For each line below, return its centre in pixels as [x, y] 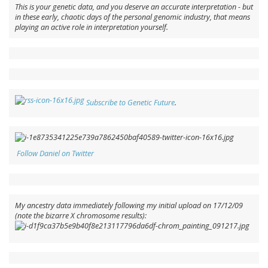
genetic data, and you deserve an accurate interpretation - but [152, 7]
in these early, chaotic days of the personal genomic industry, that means [133, 17]
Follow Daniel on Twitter [55, 154]
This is [25, 7]
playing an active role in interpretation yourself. [92, 28]
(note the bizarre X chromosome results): [81, 216]
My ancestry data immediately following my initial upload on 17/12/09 [129, 206]
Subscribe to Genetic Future [130, 103]
